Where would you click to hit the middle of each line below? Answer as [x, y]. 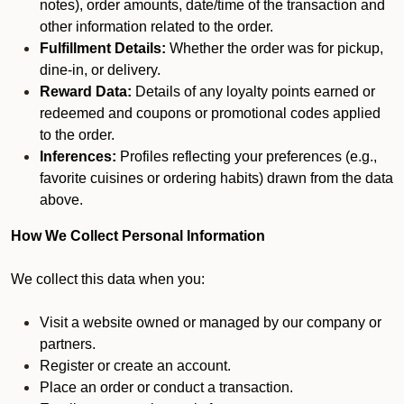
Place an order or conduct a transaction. [166, 387]
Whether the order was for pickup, [275, 48]
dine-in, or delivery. [100, 70]
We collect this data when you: [108, 279]
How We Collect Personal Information [138, 236]
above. [61, 200]
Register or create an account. [135, 366]
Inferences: [78, 156]
